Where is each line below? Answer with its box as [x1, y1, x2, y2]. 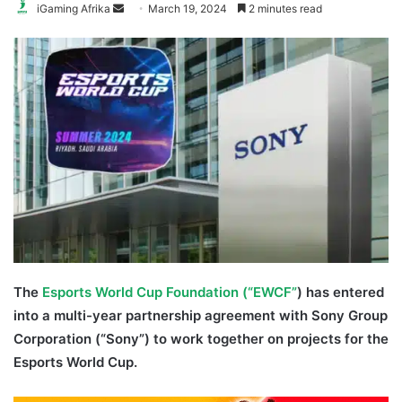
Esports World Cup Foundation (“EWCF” [42, 283, 297, 301]
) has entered [297, 283, 384, 301]
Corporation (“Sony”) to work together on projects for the [13, 329, 389, 347]
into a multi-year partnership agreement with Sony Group [13, 306, 388, 324]
